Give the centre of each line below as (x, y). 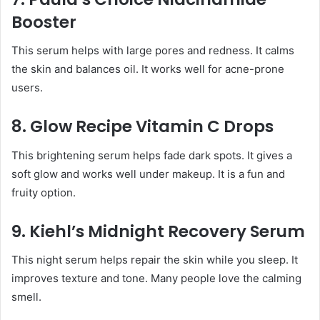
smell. (26, 297)
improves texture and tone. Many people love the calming (156, 279)
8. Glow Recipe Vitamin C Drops (142, 127)
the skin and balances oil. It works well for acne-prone (148, 69)
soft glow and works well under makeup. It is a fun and (148, 174)
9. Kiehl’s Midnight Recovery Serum (158, 231)
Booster (44, 22)
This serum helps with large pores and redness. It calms (153, 51)
